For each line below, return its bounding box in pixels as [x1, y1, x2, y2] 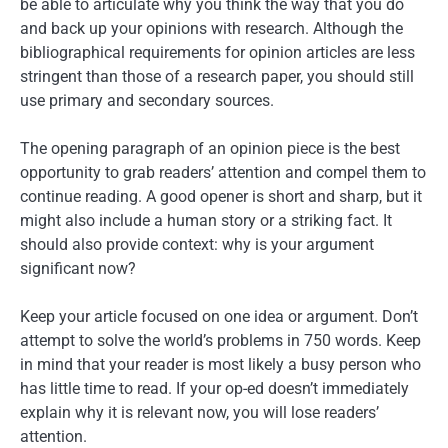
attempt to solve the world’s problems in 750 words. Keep [20, 331, 421, 351]
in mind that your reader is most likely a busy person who [20, 355, 421, 375]
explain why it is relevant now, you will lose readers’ [20, 403, 379, 423]
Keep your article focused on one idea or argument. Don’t [20, 307, 418, 327]
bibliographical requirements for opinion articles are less [20, 43, 415, 62]
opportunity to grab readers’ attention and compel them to [20, 163, 426, 183]
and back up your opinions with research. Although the [20, 19, 403, 38]
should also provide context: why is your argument [20, 235, 374, 255]
